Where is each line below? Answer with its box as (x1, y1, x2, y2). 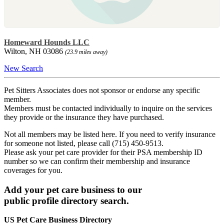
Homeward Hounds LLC (4, 37, 89, 46)
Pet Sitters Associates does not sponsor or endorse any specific (4, 85, 200, 94)
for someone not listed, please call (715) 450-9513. (4, 138, 163, 147)
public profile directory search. (4, 195, 129, 206)
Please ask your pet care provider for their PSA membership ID (4, 147, 202, 156)
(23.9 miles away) (65, 48, 107, 55)
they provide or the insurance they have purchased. (4, 112, 164, 121)
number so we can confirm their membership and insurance (4, 156, 190, 165)
